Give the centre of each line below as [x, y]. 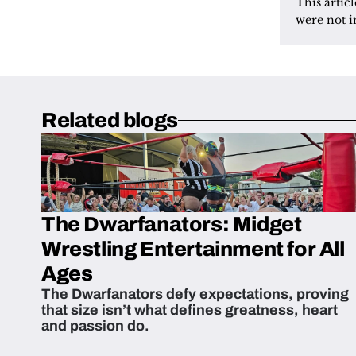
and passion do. [95, 326]
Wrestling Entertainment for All [193, 249]
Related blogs [110, 120]
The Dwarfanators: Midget [172, 224]
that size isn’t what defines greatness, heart [190, 310]
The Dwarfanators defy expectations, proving [195, 294]
